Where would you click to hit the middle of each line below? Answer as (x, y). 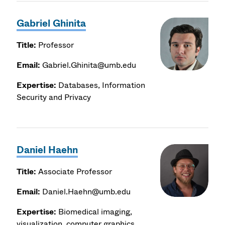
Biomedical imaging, (95, 211)
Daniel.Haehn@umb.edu (86, 191)
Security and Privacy (54, 97)
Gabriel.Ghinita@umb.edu (88, 65)
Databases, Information (102, 85)
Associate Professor (74, 171)
